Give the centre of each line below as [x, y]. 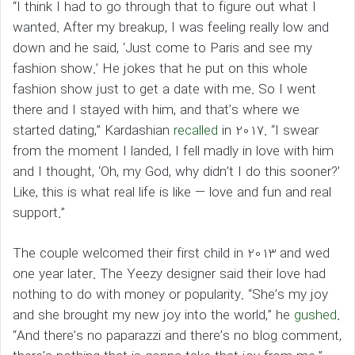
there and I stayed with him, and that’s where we [156, 111]
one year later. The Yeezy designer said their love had [169, 275]
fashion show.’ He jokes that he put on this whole [160, 70]
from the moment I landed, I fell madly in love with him [173, 152]
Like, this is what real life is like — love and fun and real [172, 193]
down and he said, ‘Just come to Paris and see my [162, 49]
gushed [315, 316]
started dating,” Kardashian [93, 132]
